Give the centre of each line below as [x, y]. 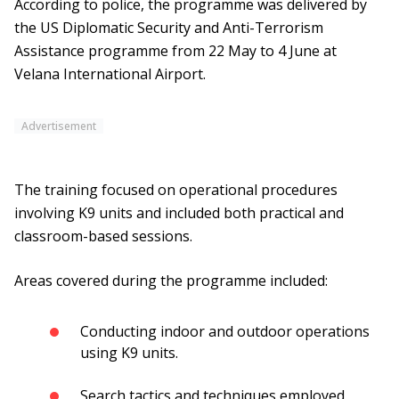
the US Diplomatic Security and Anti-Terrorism [169, 28]
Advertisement [59, 126]
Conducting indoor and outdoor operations [225, 332]
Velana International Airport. [110, 74]
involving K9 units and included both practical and [179, 213]
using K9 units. [129, 353]
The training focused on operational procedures [176, 190]
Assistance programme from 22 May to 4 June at [175, 51]
